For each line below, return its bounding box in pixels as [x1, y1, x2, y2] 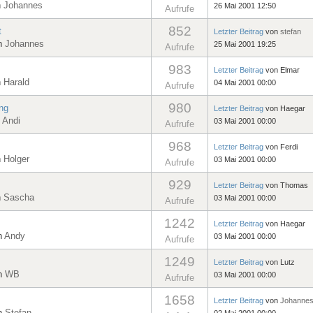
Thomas [280, 180, 308, 189]
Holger [3, 153, 29, 164]
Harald [3, 76, 29, 87]
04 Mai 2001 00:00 [214, 78, 276, 87]
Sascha [3, 191, 34, 203]
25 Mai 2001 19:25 [214, 39, 276, 48]
